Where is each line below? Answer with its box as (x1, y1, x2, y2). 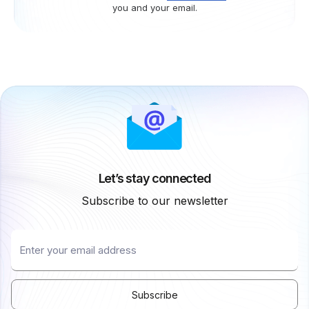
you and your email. (112, 2, 197, 14)
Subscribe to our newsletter (81, 194, 228, 208)
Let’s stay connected (98, 171, 211, 186)
